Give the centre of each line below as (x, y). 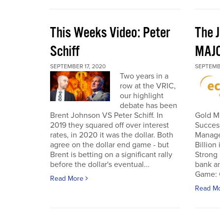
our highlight (141, 96)
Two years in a (144, 76)
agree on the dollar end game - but (110, 145)
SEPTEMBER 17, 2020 (78, 66)
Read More (68, 179)
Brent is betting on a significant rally (111, 155)
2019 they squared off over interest (110, 125)
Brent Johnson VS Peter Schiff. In (107, 115)
